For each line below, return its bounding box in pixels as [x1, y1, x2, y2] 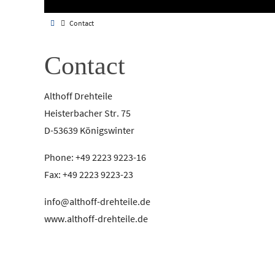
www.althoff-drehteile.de [44, 212, 148, 225]
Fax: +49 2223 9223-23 [44, 168, 133, 180]
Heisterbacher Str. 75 [44, 107, 131, 119]
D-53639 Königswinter [44, 124, 134, 136]
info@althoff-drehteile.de [44, 195, 150, 207]
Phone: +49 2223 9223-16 [44, 151, 146, 163]
